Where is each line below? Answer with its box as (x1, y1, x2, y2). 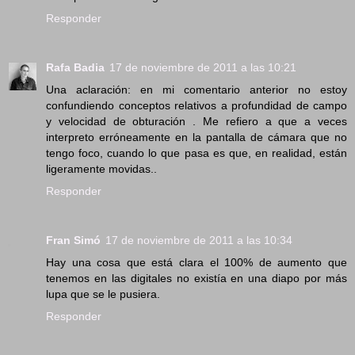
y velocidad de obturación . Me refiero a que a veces (46, 114, 347, 128)
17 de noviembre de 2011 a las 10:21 (109, 60, 296, 74)
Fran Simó (46, 233, 101, 246)
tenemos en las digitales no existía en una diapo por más (46, 271, 347, 284)
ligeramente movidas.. (46, 162, 157, 175)
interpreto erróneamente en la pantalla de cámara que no (46, 130, 347, 143)
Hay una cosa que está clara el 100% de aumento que (46, 255, 347, 269)
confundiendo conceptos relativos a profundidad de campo (46, 98, 347, 112)
